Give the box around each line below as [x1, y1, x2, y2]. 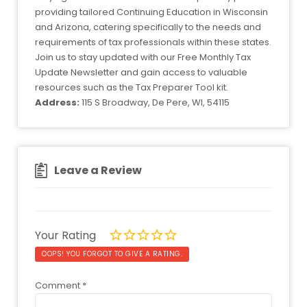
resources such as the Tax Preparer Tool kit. [35, 80, 228, 94]
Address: [35, 95, 79, 109]
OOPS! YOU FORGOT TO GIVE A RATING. [42, 248, 182, 259]
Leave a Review [54, 162, 142, 179]
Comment [35, 278, 82, 292]
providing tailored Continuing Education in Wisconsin [35, 5, 268, 19]
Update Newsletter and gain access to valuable [35, 65, 247, 79]
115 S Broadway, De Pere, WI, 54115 [79, 95, 230, 109]
